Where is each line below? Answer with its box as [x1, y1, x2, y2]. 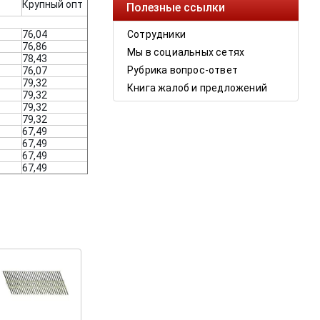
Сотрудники [127, 29, 186, 41]
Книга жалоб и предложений [127, 82, 267, 94]
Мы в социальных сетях [127, 46, 245, 59]
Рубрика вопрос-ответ [127, 64, 238, 76]
